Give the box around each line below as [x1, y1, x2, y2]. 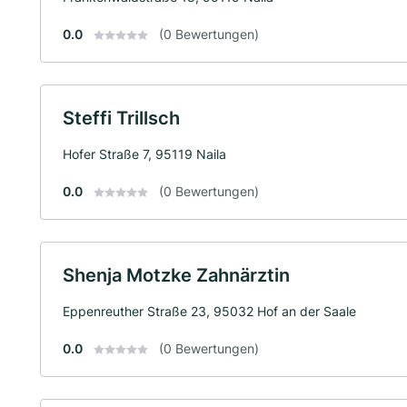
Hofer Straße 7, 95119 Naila [63, 145, 226, 162]
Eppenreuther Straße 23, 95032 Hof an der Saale [63, 303, 356, 319]
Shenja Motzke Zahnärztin [63, 263, 290, 286]
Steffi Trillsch [63, 106, 180, 129]
